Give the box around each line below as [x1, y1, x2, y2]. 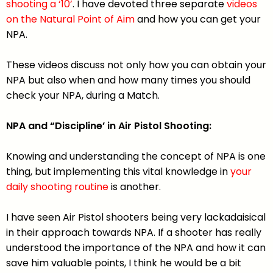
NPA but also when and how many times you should [6, 73, 250, 88]
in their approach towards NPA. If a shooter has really [6, 225, 261, 240]
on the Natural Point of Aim [6, 12, 135, 27]
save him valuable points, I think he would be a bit [6, 256, 241, 271]
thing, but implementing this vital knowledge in [6, 165, 230, 179]
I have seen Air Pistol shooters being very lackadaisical [6, 210, 266, 225]
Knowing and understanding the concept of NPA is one [6, 149, 266, 164]
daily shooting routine [6, 180, 108, 194]
